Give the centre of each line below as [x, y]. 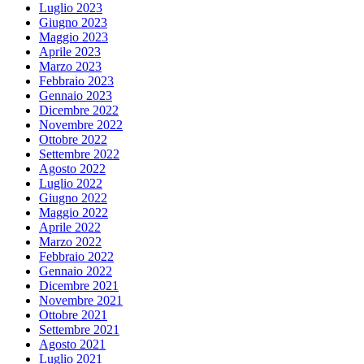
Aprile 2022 [70, 227]
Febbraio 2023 [76, 80]
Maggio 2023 [74, 37]
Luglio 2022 [71, 183]
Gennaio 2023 [76, 95]
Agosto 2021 [72, 344]
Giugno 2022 [73, 197]
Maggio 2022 [74, 212]
